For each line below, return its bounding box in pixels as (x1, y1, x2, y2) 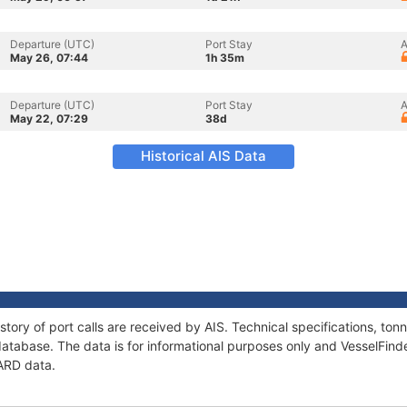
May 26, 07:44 (10, 51, 88, 65)
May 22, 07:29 (10, 112, 88, 125)
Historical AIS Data (141, 147, 266, 164)
